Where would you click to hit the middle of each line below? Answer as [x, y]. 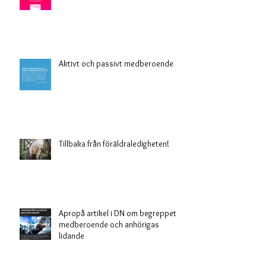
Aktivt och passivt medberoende [116, 89]
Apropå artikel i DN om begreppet [118, 239]
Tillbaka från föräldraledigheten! [114, 170]
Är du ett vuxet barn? [95, 9]
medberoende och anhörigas [109, 250]
